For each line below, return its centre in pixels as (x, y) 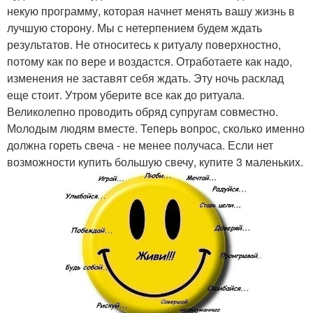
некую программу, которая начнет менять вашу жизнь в (151, 11)
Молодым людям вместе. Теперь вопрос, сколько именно (156, 128)
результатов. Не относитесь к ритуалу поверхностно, (144, 44)
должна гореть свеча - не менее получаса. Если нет (140, 145)
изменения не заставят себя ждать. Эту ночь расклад (145, 78)
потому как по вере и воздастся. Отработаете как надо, (150, 61)
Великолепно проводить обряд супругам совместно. (143, 111)
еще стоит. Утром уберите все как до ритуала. (126, 95)
